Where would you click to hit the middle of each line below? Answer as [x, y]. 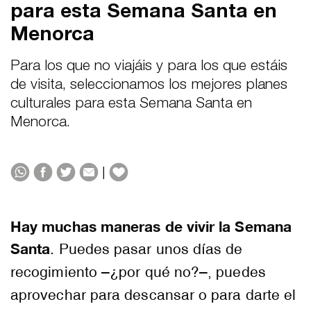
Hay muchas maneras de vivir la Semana [151, 227]
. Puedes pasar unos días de [146, 250]
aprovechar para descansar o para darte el [153, 295]
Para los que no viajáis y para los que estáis [149, 67]
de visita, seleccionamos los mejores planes [149, 86]
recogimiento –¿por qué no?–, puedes [138, 272]
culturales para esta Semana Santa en [131, 105]
